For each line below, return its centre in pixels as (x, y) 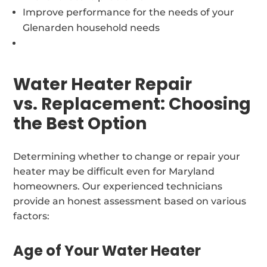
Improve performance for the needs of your (129, 12)
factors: (32, 216)
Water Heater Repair (103, 84)
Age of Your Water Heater (107, 250)
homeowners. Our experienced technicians (118, 186)
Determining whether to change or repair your (127, 156)
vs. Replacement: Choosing (132, 104)
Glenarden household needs (91, 27)
